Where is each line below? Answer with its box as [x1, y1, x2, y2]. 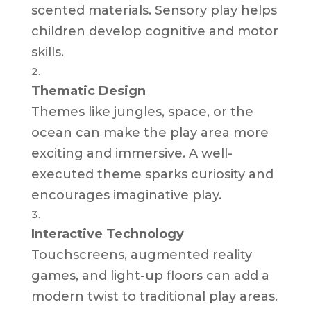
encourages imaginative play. [31, 187, 221, 203]
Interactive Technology [31, 226, 184, 242]
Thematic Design [31, 83, 146, 99]
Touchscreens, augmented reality [31, 246, 252, 262]
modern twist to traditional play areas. [31, 288, 278, 304]
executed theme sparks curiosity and [31, 166, 274, 182]
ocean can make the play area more [31, 124, 269, 140]
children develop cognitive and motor [31, 23, 278, 39]
